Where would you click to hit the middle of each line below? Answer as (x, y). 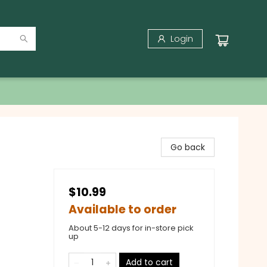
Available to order (122, 209)
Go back (188, 147)
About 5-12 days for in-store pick (131, 228)
